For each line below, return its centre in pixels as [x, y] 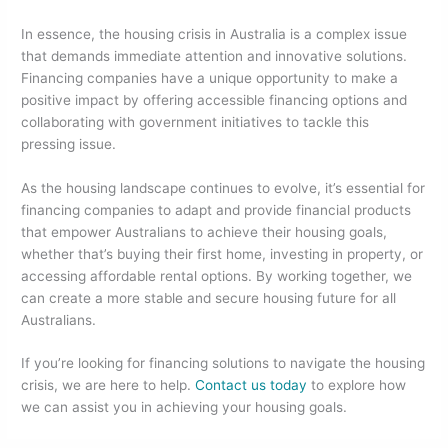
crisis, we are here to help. [108, 385]
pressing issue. [69, 143]
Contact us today [251, 385]
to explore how [357, 385]
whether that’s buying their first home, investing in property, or [222, 253]
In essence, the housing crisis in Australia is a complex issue [214, 33]
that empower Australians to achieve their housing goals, [204, 231]
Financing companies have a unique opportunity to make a [210, 77]
